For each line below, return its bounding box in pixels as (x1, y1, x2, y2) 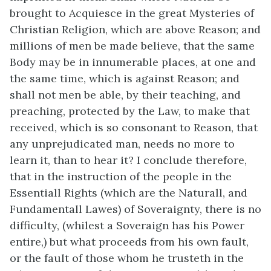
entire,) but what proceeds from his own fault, (10, 234, 249, 249)
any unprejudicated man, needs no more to (10, 136, 235, 151)
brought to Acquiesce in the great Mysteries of (10, 5, 254, 20)
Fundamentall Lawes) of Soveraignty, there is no (10, 201, 261, 216)
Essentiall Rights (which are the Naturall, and (10, 185, 247, 200)
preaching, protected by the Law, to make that (10, 103, 250, 118)
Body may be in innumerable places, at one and (10, 54, 256, 69)
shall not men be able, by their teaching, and (10, 87, 241, 102)
